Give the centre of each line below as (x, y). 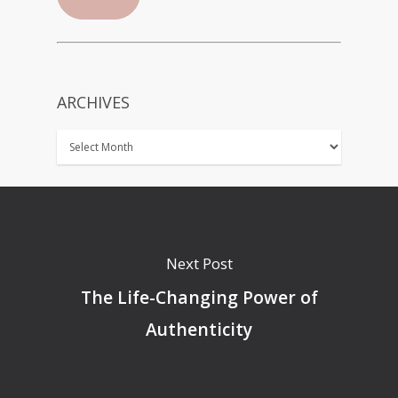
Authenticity (199, 329)
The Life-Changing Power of (199, 297)
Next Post (199, 263)
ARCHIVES (93, 103)
